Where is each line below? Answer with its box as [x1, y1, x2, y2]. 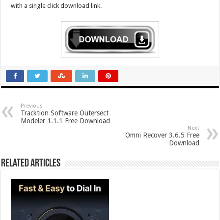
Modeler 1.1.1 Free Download [21, 117, 110, 125]
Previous [21, 103, 43, 110]
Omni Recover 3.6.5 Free [125, 131, 199, 139]
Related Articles [1, 158, 61, 170]
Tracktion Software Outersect [21, 109, 109, 117]
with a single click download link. [11, 1, 102, 9]
